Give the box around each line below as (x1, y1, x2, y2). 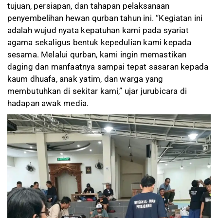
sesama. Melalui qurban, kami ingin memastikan (7, 49, 187, 59)
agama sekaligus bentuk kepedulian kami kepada (7, 37, 192, 47)
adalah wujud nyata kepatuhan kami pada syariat (7, 25, 189, 35)
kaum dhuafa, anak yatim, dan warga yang (7, 73, 163, 84)
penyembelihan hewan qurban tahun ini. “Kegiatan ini (7, 13, 203, 23)
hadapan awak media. (7, 98, 89, 108)
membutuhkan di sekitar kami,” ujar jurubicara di (7, 86, 187, 96)
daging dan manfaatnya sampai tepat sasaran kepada (7, 61, 208, 72)
